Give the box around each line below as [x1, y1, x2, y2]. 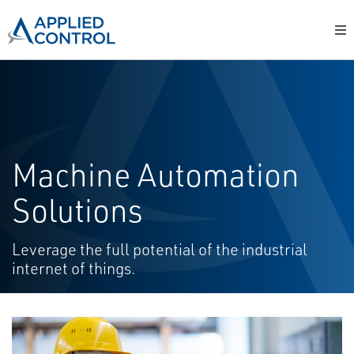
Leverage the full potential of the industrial [12, 239, 307, 259]
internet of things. [12, 258, 136, 278]
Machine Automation [12, 155, 299, 194]
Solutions [12, 190, 143, 230]
